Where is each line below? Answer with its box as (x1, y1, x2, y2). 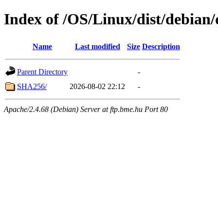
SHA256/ (17, 82, 47, 91)
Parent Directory (17, 67, 68, 76)
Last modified (74, 42, 120, 51)
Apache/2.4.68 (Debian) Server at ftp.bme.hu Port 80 (4, 105, 168, 113)
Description (142, 42, 180, 51)
